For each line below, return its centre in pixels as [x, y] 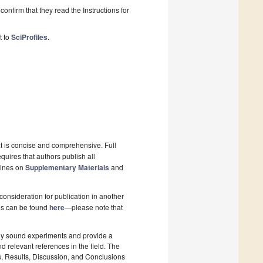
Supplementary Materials [67, 168]
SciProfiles [29, 37]
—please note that [94, 207]
